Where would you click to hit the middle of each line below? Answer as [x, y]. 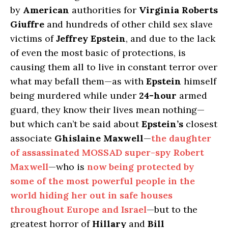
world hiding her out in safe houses [91, 195]
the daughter [181, 138]
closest [200, 124]
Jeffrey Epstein [91, 39]
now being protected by [141, 167]
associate [32, 138]
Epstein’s [162, 124]
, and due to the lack [170, 39]
